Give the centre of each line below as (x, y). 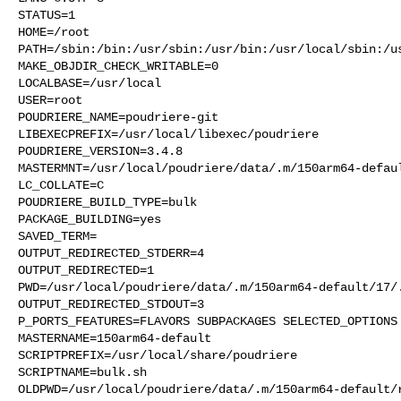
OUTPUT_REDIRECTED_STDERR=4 (111, 253)
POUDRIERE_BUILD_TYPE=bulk (107, 202)
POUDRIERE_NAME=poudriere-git (118, 117)
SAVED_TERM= (57, 236)
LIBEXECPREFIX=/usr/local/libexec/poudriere (168, 134)
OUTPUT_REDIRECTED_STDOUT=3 (111, 304)
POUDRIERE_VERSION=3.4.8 (100, 151)
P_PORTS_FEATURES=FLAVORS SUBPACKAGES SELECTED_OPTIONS (208, 321)
